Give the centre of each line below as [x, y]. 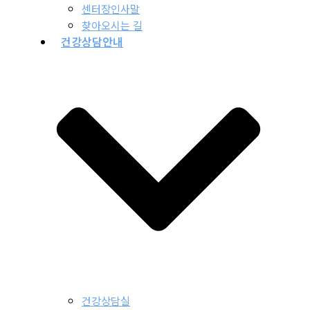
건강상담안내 [92, 42]
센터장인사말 [111, 9]
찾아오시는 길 [112, 26]
